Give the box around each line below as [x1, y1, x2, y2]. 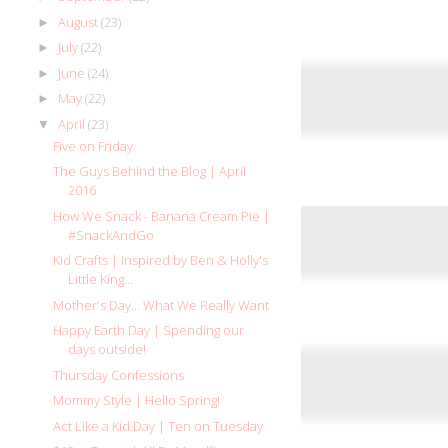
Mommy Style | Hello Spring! [53, 391, 221, 410]
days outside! [68, 340, 147, 359]
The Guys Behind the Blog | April [53, 162, 247, 181]
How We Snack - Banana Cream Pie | [53, 206, 271, 225]
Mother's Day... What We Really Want [53, 295, 270, 314]
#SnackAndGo [68, 225, 155, 244]
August [57, 12, 101, 31]
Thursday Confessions [53, 365, 185, 384]
